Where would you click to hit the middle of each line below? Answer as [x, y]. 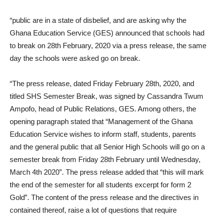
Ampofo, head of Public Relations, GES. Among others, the [103, 109]
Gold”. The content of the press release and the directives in [104, 197]
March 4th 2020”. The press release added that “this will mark [107, 172]
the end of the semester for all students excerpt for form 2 [100, 185]
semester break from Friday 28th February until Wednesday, [105, 159]
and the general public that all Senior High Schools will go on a [107, 147]
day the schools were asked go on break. [76, 58]
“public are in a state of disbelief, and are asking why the [98, 20]
